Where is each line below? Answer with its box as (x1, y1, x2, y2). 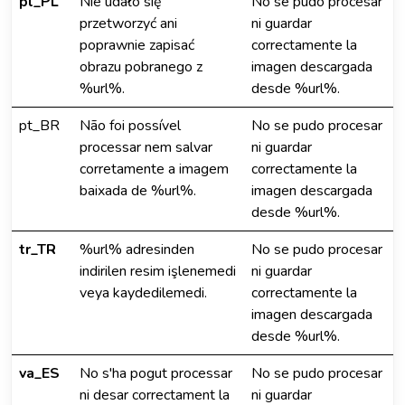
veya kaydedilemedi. (80, 283, 207, 303)
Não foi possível (80, 116, 181, 136)
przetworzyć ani (80, 14, 177, 33)
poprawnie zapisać (80, 35, 194, 55)
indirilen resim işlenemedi (80, 261, 236, 281)
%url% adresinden (80, 240, 194, 259)
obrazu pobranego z (80, 57, 202, 77)
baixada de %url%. (80, 181, 196, 201)
